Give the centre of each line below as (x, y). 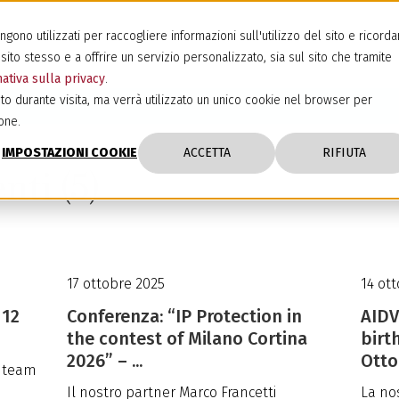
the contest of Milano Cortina (187, 338)
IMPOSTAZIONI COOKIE (69, 153)
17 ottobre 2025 (115, 284)
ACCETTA (207, 153)
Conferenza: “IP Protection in (184, 316)
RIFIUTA (344, 153)
